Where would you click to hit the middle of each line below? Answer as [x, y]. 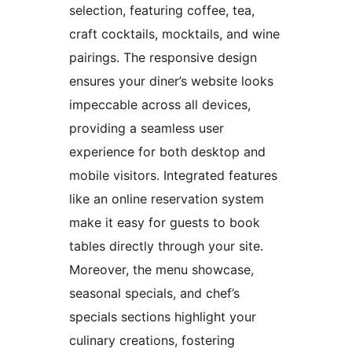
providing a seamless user [147, 128]
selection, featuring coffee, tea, [162, 11]
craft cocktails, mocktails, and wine [174, 34]
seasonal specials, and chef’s [154, 293]
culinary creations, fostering [152, 341]
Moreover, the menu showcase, [161, 270]
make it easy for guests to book [165, 223]
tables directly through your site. [166, 246]
